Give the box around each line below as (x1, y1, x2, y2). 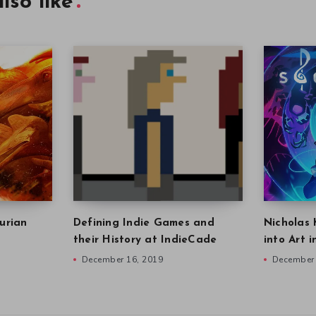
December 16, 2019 (81, 253, 164, 265)
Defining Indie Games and (73, 217, 214, 229)
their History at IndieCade (73, 234, 217, 245)
